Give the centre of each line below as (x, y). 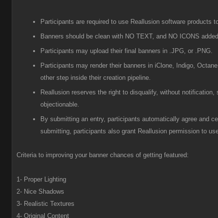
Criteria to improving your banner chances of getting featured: (103, 155)
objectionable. (60, 104)
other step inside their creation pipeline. (96, 78)
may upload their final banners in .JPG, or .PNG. (144, 51)
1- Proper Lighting (41, 179)
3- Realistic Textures (45, 204)
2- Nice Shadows (41, 191)
